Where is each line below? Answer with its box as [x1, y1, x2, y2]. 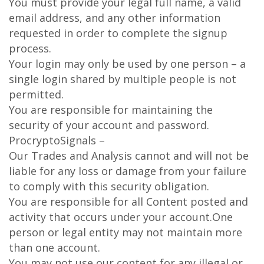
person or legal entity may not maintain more [9, 225, 242, 239]
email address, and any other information [9, 11, 220, 25]
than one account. [9, 240, 100, 255]
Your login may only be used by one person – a [9, 57, 246, 71]
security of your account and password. [9, 118, 209, 132]
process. [9, 41, 51, 55]
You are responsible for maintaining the [9, 103, 213, 117]
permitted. [9, 87, 64, 101]
